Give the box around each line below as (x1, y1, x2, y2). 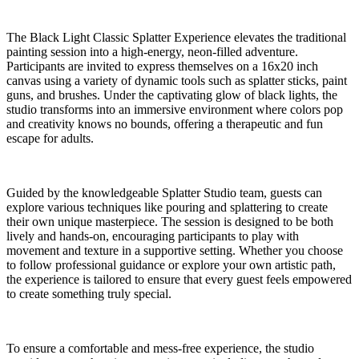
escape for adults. (6, 131, 94, 145)
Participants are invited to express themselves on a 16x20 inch (6, 58, 318, 73)
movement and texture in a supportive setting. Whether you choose (6, 243, 343, 257)
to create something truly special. (6, 286, 171, 301)
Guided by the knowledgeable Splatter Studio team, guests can (6, 185, 322, 200)
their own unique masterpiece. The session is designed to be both (6, 214, 333, 228)
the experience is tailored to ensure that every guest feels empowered (6, 272, 352, 286)
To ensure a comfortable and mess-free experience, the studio (6, 341, 314, 355)
